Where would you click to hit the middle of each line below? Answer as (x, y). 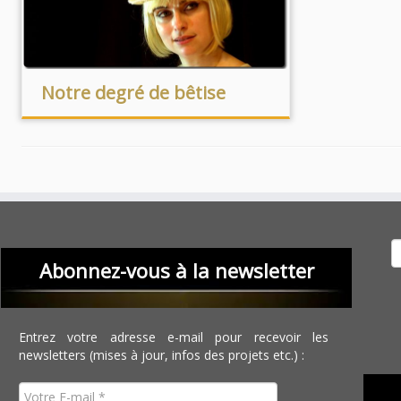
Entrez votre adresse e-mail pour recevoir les (174, 337)
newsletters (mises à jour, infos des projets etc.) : (162, 355)
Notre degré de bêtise (133, 93)
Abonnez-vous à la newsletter (176, 270)
